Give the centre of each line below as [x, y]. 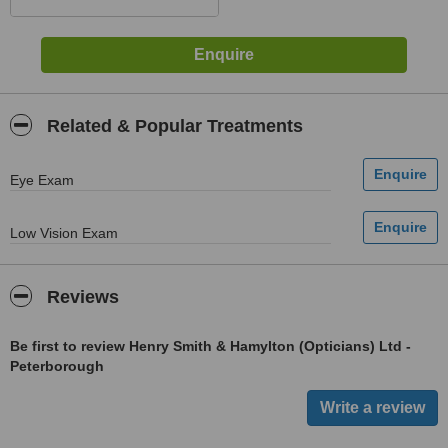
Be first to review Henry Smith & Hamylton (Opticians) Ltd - [210, 346]
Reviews [80, 297]
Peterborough [57, 366]
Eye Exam [42, 180]
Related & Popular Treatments [172, 126]
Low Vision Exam [64, 233]
